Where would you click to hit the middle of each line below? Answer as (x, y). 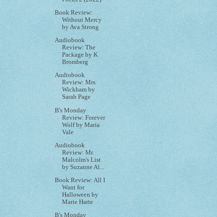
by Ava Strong (81, 27)
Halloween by (80, 194)
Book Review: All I (80, 180)
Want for (73, 187)
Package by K (80, 55)
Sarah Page (77, 97)
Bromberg (75, 62)
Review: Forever (84, 117)
